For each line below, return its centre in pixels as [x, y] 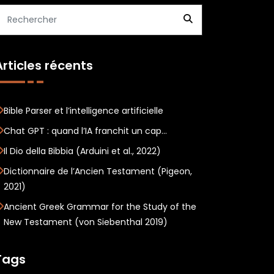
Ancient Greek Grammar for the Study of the [100, 207]
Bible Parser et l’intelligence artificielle [83, 111]
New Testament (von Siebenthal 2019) [86, 222]
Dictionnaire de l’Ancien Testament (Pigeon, [98, 171]
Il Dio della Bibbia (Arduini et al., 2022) [82, 151]
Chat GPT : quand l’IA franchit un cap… [85, 131]
